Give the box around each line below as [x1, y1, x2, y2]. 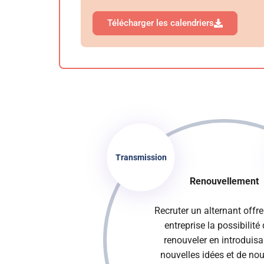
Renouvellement [189, 175, 259, 187]
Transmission [115, 152, 167, 161]
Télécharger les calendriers [107, 18, 214, 29]
